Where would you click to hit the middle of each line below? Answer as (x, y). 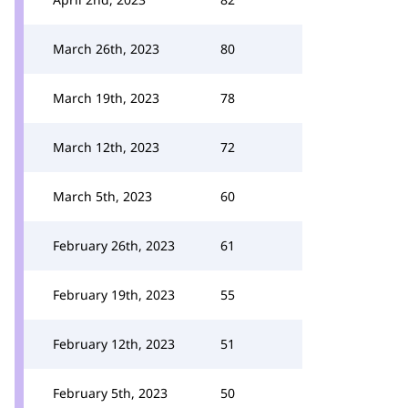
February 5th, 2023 (110, 393)
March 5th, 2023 (102, 196)
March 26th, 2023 (106, 49)
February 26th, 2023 (114, 245)
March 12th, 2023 (106, 147)
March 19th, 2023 (106, 98)
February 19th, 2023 (114, 295)
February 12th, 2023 (114, 344)
